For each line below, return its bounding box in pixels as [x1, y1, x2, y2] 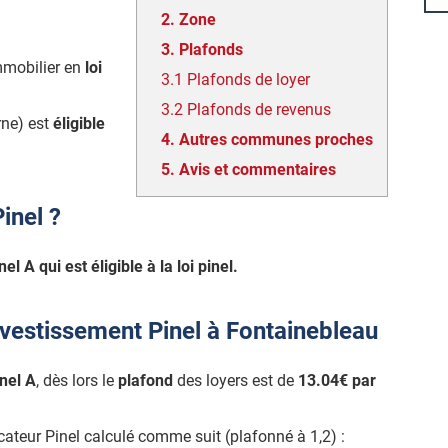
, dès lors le [36, 371, 118, 391]
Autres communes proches [179, 130, 373, 149]
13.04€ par [298, 371, 376, 391]
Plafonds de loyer [187, 70, 310, 89]
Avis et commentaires [179, 160, 336, 179]
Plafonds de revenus [187, 100, 331, 119]
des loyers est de [173, 371, 298, 391]
